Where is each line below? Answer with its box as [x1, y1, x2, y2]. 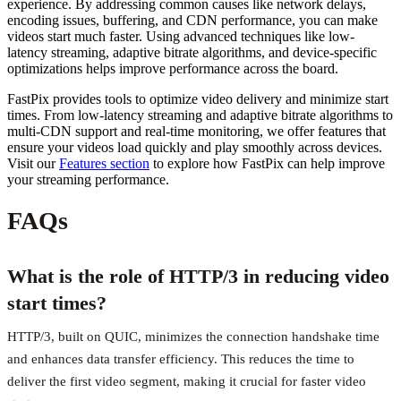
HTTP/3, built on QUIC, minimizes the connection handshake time [7, 329, 380, 345]
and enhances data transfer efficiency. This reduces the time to [7, 352, 354, 367]
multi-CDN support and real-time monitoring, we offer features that [7, 124, 386, 140]
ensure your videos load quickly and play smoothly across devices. [7, 140, 382, 156]
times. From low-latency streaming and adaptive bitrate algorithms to [7, 107, 393, 124]
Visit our [7, 156, 59, 172]
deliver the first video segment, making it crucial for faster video [7, 374, 366, 389]
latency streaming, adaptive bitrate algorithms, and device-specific [7, 45, 377, 61]
